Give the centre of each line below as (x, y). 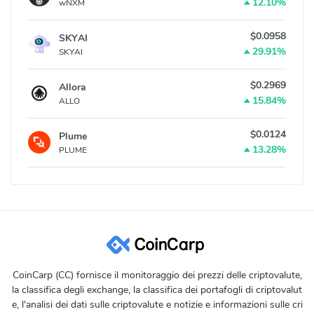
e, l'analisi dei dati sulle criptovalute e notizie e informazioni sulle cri (157, 304)
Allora (73, 87)
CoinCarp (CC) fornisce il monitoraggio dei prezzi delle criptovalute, (157, 275)
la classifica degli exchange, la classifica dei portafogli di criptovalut (157, 289)
